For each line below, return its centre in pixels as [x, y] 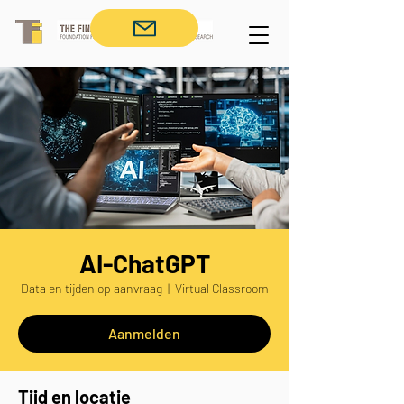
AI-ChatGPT [144, 263]
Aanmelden [144, 333]
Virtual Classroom [221, 288]
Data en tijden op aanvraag [91, 288]
